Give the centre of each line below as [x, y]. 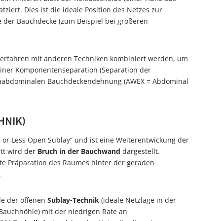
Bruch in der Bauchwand [79, 151]
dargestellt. [140, 151]
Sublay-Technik [73, 200]
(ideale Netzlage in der [138, 200]
